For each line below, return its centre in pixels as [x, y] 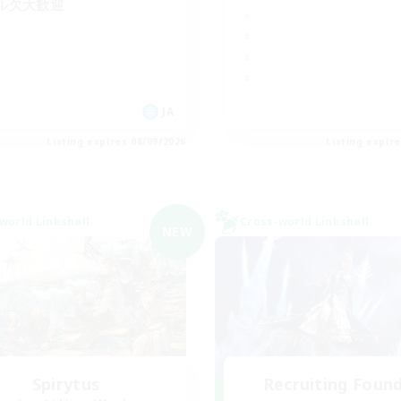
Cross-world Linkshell [305, 221]
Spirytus [66, 384]
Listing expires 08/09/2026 [116, 141]
